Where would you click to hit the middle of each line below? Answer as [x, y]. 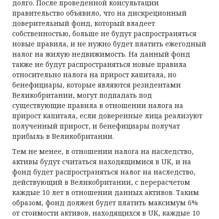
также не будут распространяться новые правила [99, 64]
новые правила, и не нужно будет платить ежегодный [109, 44]
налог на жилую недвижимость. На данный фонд [101, 54]
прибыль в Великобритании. [63, 136]
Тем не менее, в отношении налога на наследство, [103, 151]
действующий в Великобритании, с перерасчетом [101, 182]
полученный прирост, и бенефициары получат [96, 126]
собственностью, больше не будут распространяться [104, 33]
